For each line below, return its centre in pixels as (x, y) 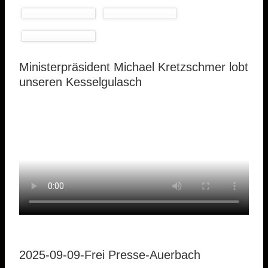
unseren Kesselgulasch (80, 82)
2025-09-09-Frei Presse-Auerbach (110, 255)
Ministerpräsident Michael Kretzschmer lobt (134, 67)
